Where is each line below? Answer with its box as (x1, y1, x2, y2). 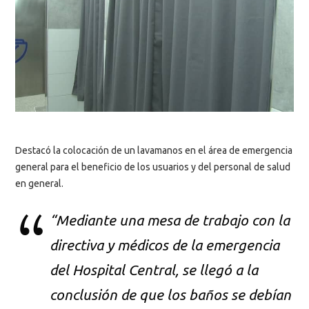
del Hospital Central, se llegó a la (50, 261, 259, 278)
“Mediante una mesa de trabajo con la (50, 211, 290, 228)
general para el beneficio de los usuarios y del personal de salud (15, 161, 290, 172)
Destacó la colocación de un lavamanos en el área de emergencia (15, 144, 292, 156)
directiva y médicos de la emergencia (50, 236, 280, 253)
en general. (15, 177, 63, 189)
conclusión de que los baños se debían (50, 286, 292, 303)
